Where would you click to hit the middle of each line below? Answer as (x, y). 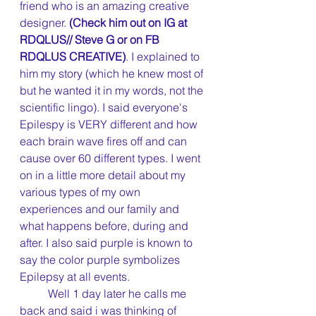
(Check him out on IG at (128, 23)
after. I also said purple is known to (108, 243)
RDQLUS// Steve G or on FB (91, 39)
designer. (43, 23)
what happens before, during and (105, 226)
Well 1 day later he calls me (34, 293)
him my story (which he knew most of (113, 73)
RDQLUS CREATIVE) (73, 56)
